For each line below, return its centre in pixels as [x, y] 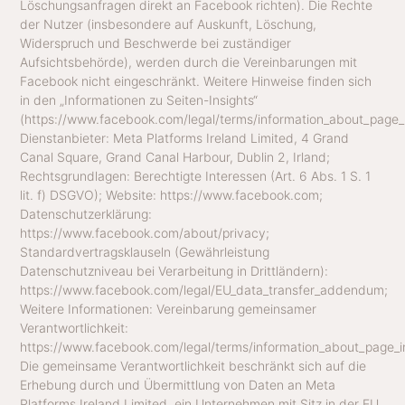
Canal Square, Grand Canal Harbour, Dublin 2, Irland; [175, 157]
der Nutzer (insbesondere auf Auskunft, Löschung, [169, 24]
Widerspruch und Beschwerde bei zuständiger [156, 43]
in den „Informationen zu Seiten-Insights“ [139, 100]
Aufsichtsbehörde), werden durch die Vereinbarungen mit [189, 62]
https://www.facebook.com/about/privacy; [145, 233]
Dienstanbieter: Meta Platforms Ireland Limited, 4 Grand [185, 138]
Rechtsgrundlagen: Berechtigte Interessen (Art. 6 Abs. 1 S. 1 [196, 176]
